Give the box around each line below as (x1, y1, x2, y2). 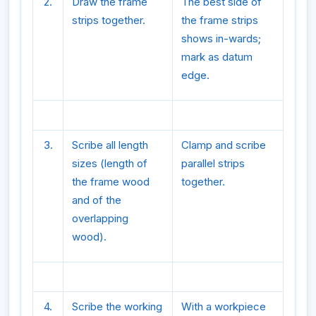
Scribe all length (72, 138, 148, 152)
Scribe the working (72, 299, 162, 313)
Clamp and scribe (181, 138, 266, 152)
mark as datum (181, 49, 253, 63)
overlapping (72, 211, 128, 225)
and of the (72, 193, 121, 207)
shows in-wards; (181, 31, 261, 45)
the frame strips (181, 13, 258, 27)
